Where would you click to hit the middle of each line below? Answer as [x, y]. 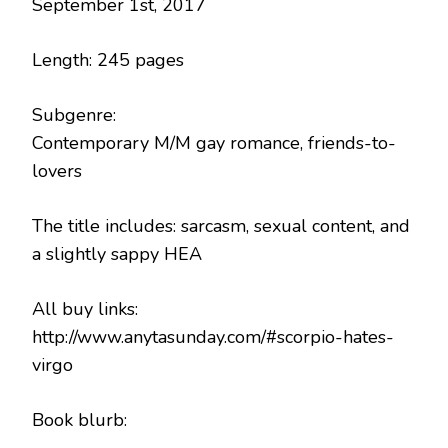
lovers [57, 170]
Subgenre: [74, 114]
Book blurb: [79, 419]
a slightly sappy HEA [117, 253]
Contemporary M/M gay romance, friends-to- [214, 142]
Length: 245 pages [108, 59]
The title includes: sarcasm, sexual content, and [221, 225]
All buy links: [85, 308]
